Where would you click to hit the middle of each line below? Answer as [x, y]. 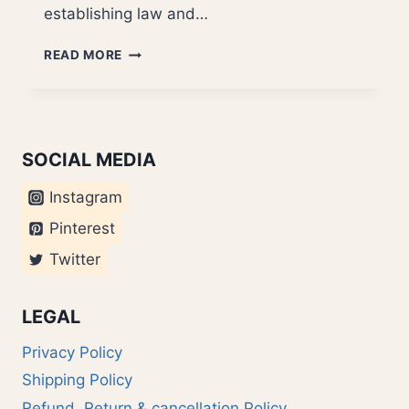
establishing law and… [126, 14]
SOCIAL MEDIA [89, 159]
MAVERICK [157, 51]
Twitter [74, 259]
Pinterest [82, 228]
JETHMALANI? [169, 70]
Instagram [85, 197]
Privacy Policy [72, 353]
